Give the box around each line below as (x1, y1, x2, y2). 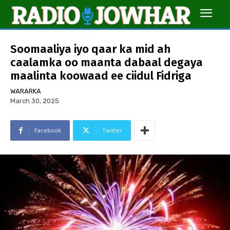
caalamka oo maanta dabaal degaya (10, 55, 203, 70)
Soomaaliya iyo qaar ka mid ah (10, 42, 170, 56)
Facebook (34, 126, 61, 135)
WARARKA (10, 87, 41, 95)
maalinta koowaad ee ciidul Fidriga (10, 69, 191, 83)
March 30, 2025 (10, 97, 59, 105)
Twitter (102, 126, 122, 135)
